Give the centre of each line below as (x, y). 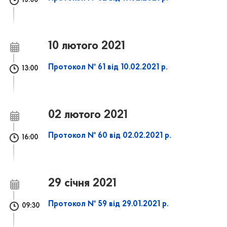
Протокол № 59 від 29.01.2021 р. (109, 204)
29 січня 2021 (83, 184)
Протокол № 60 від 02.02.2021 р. (110, 136)
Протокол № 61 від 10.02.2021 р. (108, 67)
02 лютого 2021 (88, 115)
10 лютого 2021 (87, 46)
